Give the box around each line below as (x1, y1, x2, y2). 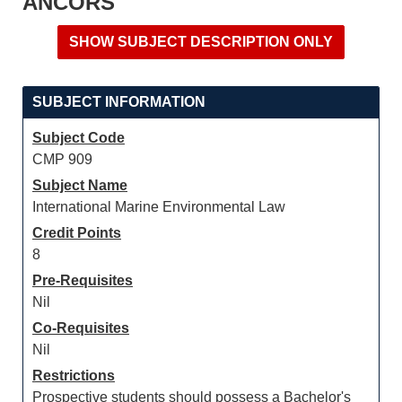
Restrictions (32, 368, 115, 383)
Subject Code (32, 130, 125, 145)
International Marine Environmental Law (32, 199, 285, 214)
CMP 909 (32, 152, 92, 167)
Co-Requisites (32, 320, 129, 336)
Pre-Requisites (32, 273, 133, 288)
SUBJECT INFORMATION (32, 94, 205, 109)
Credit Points (32, 225, 121, 240)
